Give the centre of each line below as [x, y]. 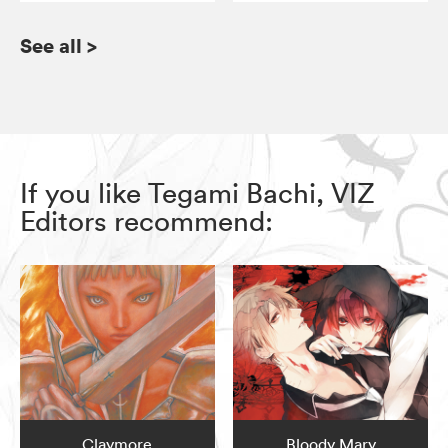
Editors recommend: [146, 220]
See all [51, 45]
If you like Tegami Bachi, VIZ [197, 192]
